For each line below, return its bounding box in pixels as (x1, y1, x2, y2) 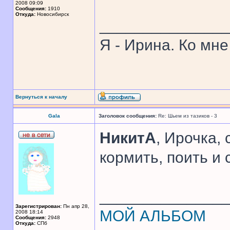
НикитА (100, 129, 156, 146)
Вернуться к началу (15, 94, 67, 100)
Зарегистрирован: (15, 203, 62, 209)
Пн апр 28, (62, 203, 89, 209)
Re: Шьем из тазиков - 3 (157, 113, 217, 119)
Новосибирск (35, 11, 69, 17)
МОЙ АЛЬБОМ (100, 207, 206, 224)
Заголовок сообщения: (99, 113, 157, 119)
